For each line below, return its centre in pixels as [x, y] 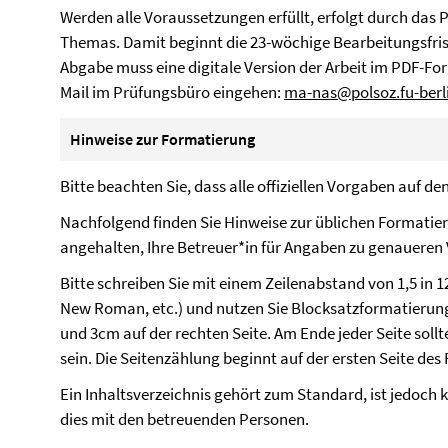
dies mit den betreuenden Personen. [186, 419]
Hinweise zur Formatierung [162, 139]
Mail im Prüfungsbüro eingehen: [172, 92]
